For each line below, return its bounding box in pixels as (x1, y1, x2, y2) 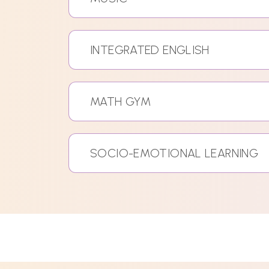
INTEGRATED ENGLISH (89, 43, 210, 58)
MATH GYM (89, 94, 151, 109)
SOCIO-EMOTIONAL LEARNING (89, 146, 259, 161)
